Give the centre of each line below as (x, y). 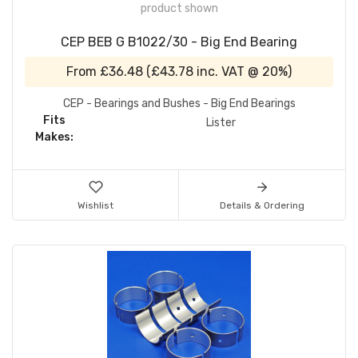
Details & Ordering (262, 205)
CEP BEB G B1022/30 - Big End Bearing (179, 42)
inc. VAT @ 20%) (243, 71)
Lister (221, 122)
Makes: (54, 137)
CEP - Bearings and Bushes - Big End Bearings (179, 103)
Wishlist (95, 205)
